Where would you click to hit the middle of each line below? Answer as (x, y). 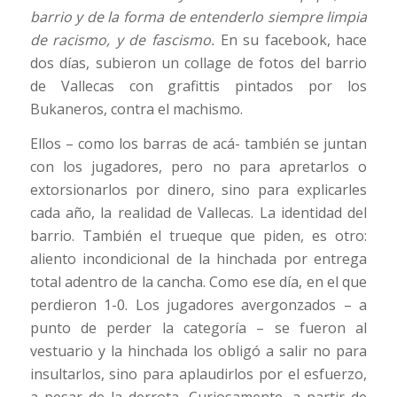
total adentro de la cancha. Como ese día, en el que (198, 282)
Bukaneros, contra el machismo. (136, 109)
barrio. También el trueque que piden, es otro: (198, 236)
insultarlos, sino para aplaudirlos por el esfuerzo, (198, 374)
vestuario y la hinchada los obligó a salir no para (198, 351)
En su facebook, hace (294, 39)
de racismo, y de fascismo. (125, 39)
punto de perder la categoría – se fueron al (198, 328)
